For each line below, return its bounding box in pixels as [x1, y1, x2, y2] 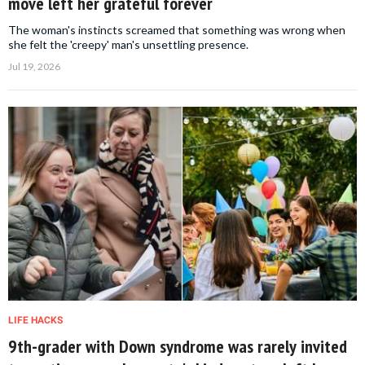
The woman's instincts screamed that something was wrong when [8, 23, 345, 37]
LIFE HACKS [8, 314, 63, 327]
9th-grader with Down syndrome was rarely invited [8, 335, 347, 358]
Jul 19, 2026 [8, 60, 60, 73]
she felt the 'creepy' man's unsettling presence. [8, 37, 248, 52]
